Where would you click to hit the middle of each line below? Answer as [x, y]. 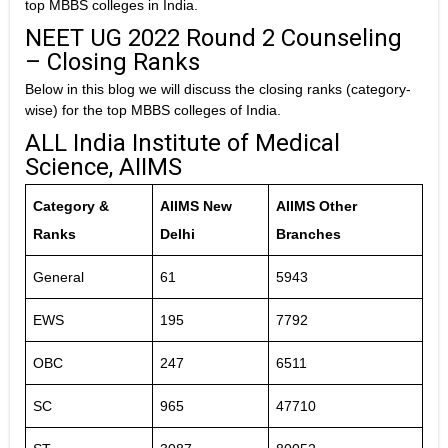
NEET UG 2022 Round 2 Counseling [213, 38]
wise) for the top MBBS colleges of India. [153, 110]
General [58, 277]
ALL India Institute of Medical [182, 143]
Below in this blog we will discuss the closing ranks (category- [218, 89]
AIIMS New [196, 206]
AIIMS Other [316, 206]
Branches [308, 234]
